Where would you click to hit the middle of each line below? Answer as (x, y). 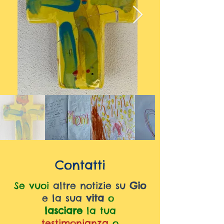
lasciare (63, 210)
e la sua (62, 198)
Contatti (80, 165)
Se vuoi (33, 185)
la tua (101, 210)
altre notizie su (89, 185)
